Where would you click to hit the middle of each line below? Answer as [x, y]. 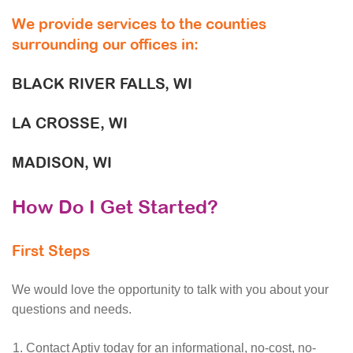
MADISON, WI [62, 162]
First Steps [51, 251]
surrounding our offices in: [105, 44]
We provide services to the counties [139, 24]
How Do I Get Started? [115, 206]
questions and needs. [72, 309]
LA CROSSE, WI [70, 123]
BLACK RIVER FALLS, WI [102, 84]
